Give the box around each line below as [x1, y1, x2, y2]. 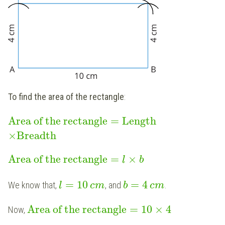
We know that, [8, 179, 59, 190]
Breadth [17, 129, 56, 142]
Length [122, 114, 157, 128]
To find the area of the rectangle [8, 91, 124, 102]
